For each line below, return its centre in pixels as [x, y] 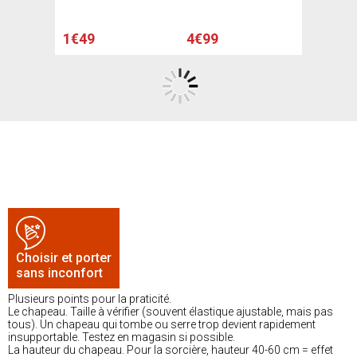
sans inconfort [59, 273]
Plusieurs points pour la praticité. [90, 299]
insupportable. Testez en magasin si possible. [122, 337]
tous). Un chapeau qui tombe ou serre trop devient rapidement [162, 325]
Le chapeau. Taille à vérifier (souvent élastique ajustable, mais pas [171, 312]
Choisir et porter [64, 258]
